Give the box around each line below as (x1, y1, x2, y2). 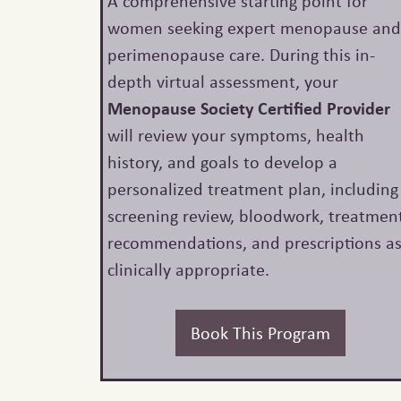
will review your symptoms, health (107, 123, 365, 148)
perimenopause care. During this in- (107, 42, 376, 67)
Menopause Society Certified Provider (107, 96, 391, 121)
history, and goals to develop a (107, 149, 338, 175)
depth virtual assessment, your (107, 69, 339, 94)
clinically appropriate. (107, 257, 270, 282)
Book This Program (191, 320, 331, 346)
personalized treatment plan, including (107, 176, 399, 201)
